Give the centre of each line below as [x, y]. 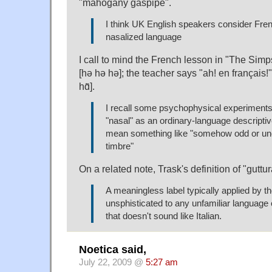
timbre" [120, 146]
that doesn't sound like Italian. [164, 216]
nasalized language [144, 37]
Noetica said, [113, 249]
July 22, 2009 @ [112, 262]
